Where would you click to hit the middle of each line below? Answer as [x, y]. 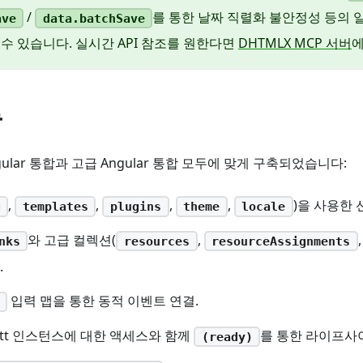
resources [156, 241]
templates [55, 207]
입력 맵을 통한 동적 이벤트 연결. [103, 300]
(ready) [227, 337]
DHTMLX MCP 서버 [295, 43]
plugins [135, 207]
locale [264, 207]
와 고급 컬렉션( [72, 240]
